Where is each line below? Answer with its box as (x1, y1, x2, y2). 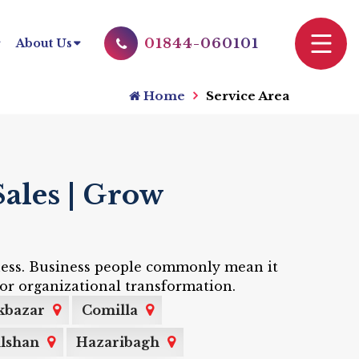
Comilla (82, 302, 138, 318)
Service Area (206, 88, 289, 103)
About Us (16, 36, 72, 50)
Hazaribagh (76, 334, 159, 350)
